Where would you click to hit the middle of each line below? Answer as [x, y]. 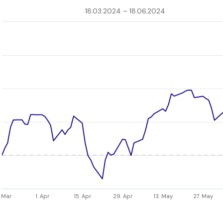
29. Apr [123, 196]
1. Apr [42, 196]
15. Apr [83, 196]
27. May [203, 196]
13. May [163, 196]
